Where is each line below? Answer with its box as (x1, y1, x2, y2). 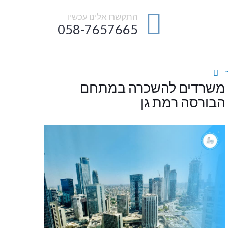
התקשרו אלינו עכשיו (68, 11, 138, 22)
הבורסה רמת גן (140, 94, 225, 110)
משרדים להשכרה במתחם (79, 79, 225, 96)
